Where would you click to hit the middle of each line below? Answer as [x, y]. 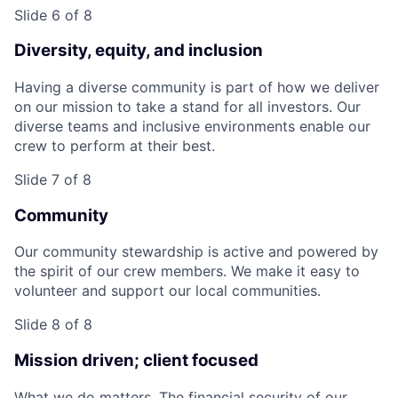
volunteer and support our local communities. [167, 291]
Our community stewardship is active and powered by [196, 252]
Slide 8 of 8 [53, 325]
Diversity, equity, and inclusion [139, 51]
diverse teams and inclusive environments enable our [192, 126]
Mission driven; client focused [136, 361]
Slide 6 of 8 [53, 15]
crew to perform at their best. [115, 146]
